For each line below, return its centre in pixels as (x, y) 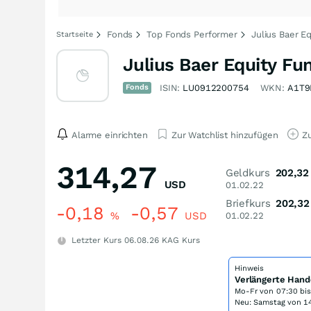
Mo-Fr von (255, 291)
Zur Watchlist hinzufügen (225, 135)
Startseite (75, 34)
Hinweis (249, 268)
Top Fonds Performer (192, 34)
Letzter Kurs (96, 240)
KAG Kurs (179, 240)
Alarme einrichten (110, 135)
